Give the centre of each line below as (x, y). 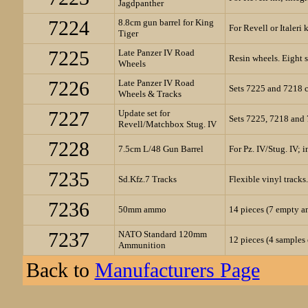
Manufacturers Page (177, 270)
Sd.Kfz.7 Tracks (147, 179)
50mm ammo (142, 209)
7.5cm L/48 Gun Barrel (161, 149)
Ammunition (142, 245)
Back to (60, 270)
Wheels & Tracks (150, 94)
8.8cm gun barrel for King (166, 22)
